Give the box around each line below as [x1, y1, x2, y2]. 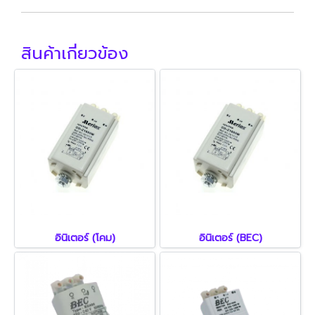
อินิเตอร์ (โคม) [54, 231, 115, 245]
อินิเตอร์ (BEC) [198, 231, 262, 245]
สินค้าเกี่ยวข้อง [21, 41, 129, 66]
